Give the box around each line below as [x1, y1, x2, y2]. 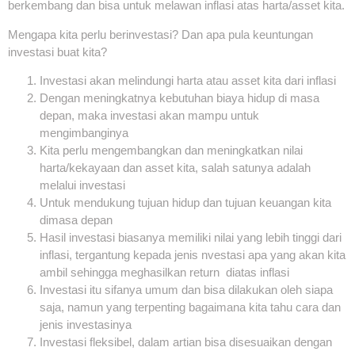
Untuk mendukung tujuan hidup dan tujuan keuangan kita [40, 196, 331, 210]
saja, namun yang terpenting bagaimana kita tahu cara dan [40, 300, 341, 315]
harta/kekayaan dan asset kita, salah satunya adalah [40, 161, 311, 175]
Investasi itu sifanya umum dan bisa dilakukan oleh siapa [40, 283, 333, 297]
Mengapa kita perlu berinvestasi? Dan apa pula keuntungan [8, 27, 313, 41]
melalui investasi [40, 178, 125, 193]
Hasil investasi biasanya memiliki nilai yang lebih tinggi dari [40, 231, 342, 245]
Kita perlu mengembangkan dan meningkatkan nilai [40, 143, 303, 158]
